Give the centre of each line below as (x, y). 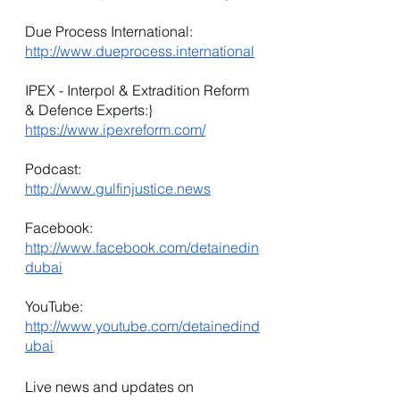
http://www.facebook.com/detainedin (142, 248)
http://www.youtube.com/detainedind (142, 326)
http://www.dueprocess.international (140, 51)
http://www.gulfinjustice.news (118, 189)
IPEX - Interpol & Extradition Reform (139, 91)
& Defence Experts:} (91, 110)
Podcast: (55, 169)
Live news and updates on (111, 387)
